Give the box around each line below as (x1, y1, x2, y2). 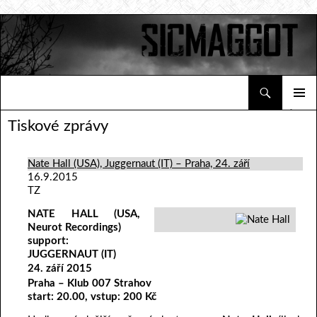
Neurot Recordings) (28, 221, 121, 233)
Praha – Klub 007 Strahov (28, 277, 151, 289)
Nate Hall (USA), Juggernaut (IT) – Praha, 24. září (28, 158, 250, 169)
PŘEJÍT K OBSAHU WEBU (8, 100, 124, 111)
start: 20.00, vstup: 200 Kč (28, 291, 156, 302)
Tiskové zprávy (8, 117, 108, 134)
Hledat (4, 77, 35, 88)
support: (28, 235, 69, 246)
